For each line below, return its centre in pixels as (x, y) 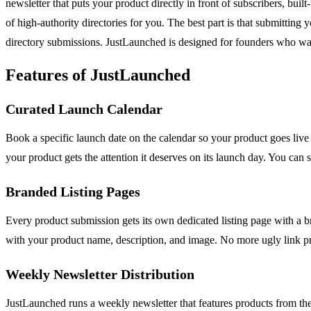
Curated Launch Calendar (84, 109)
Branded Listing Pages (73, 191)
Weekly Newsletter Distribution (100, 274)
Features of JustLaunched (98, 75)
